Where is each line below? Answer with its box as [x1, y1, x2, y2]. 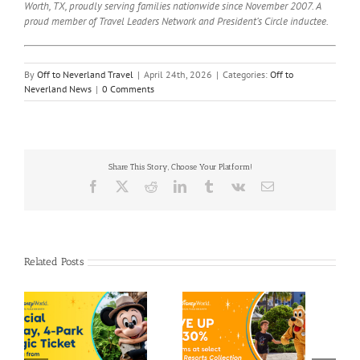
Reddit [156, 179, 190, 193]
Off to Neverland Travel [37, 68, 133, 81]
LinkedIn [185, 179, 232, 193]
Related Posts [24, 255, 84, 268]
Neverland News [24, 83, 92, 96]
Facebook [98, 179, 149, 193]
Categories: [223, 68, 270, 81]
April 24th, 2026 [144, 68, 212, 81]
